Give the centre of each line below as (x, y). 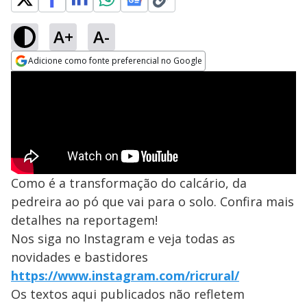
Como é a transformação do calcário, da (129, 183)
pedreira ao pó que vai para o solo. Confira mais (152, 201)
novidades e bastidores (79, 257)
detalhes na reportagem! (84, 220)
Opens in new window (67, 79)
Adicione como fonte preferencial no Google (115, 61)
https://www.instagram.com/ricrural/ (125, 275)
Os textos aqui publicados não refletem (128, 294)
